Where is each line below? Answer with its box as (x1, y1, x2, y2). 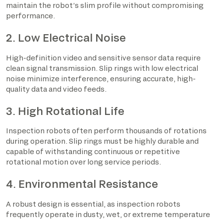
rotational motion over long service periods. (6, 158, 161, 166)
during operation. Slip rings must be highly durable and (6, 137, 199, 146)
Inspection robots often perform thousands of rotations (6, 126, 207, 135)
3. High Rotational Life (6, 104, 124, 117)
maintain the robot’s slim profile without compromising (6, 1, 204, 10)
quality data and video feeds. (6, 84, 107, 93)
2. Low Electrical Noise (6, 31, 126, 44)
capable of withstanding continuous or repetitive (6, 147, 180, 156)
